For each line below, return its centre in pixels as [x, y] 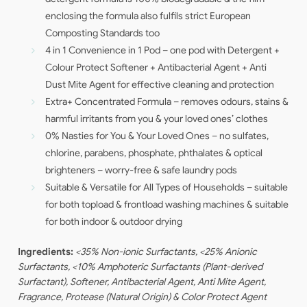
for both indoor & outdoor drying [114, 222]
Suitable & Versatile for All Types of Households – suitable [167, 187]
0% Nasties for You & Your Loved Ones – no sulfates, [157, 136]
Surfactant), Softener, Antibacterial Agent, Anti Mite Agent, [142, 282]
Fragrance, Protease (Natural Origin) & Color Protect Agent [143, 297]
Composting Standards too [103, 33]
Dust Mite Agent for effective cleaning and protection [160, 85]
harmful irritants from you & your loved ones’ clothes [157, 119]
